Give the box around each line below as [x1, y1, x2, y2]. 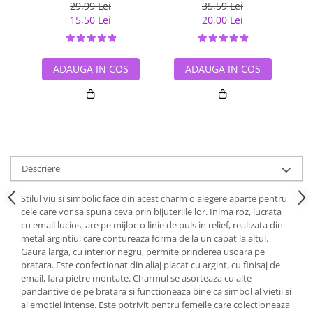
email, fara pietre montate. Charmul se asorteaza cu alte [21, 272, 252, 284]
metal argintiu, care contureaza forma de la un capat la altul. [21, 232, 268, 245]
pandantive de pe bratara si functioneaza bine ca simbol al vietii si [21, 285, 291, 298]
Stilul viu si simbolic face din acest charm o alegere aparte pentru [21, 192, 287, 205]
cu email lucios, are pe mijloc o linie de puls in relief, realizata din [21, 219, 283, 231]
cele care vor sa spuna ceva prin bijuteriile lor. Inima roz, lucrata [21, 205, 282, 218]
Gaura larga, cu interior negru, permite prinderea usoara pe [21, 245, 265, 258]
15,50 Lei [70, 13, 111, 27]
